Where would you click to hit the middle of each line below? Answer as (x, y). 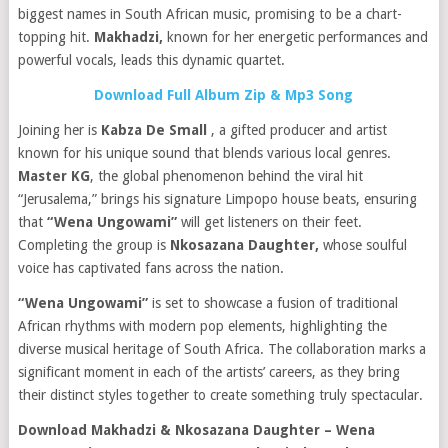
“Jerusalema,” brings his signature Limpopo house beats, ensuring (217, 199)
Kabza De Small (155, 130)
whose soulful (362, 245)
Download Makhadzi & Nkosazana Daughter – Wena (196, 430)
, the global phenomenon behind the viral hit (226, 176)
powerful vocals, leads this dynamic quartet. (151, 60)
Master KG (53, 176)
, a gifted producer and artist (298, 130)
